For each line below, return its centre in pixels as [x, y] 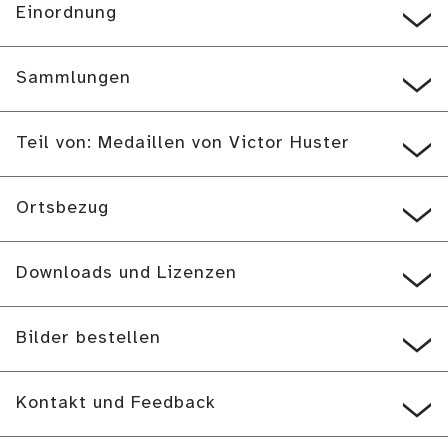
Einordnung [66, 13]
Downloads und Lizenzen [126, 273]
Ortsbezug [62, 208]
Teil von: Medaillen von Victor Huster [183, 143]
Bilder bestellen [88, 338]
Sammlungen [73, 78]
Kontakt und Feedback [116, 403]
